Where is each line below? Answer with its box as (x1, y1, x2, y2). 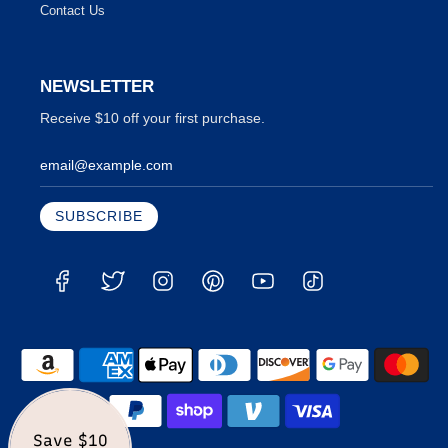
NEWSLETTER (40, 77, 154, 97)
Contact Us (40, 3, 105, 19)
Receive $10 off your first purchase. (40, 109, 265, 126)
